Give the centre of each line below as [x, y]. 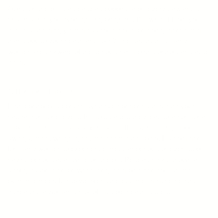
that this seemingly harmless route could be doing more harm [105, 30]
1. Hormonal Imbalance [45, 91]
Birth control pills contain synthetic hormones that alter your [101, 106]
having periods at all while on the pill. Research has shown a [103, 160]
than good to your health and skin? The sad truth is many [98, 41]
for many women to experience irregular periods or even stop [104, 149]
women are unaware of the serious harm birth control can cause [109, 52]
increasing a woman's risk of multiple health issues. [89, 192]
